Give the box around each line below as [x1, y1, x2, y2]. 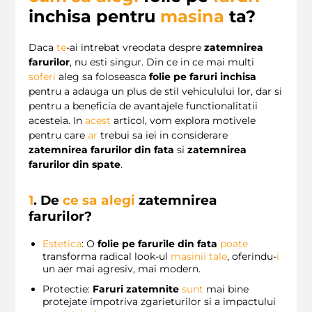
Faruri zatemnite [93, 283, 179, 296]
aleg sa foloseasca [56, 70, 149, 84]
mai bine [203, 283, 249, 296]
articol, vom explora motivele [111, 114, 256, 127]
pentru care [29, 129, 88, 142]
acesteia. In [29, 114, 85, 127]
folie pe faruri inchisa [149, 70, 256, 84]
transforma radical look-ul [42, 250, 171, 263]
